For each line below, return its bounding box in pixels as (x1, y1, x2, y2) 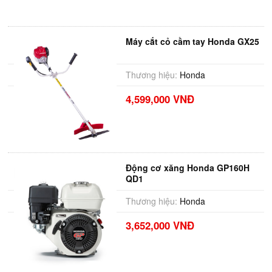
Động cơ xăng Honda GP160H (125, 161, 250, 174)
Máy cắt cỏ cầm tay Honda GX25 (125, 35, 259, 47)
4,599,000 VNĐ (125, 92, 194, 106)
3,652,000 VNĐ (125, 218, 194, 233)
